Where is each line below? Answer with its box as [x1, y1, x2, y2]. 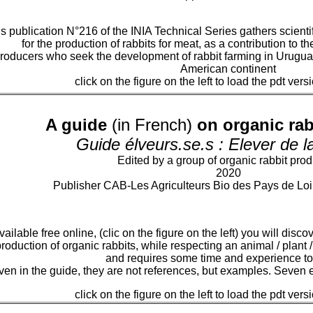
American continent [180, 63, 276, 75]
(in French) [106, 115, 197, 134]
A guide [45, 115, 107, 134]
